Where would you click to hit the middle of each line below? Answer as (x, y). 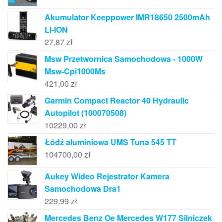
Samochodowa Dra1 (83, 189)
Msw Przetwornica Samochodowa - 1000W (124, 59)
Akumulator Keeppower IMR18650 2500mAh (127, 17)
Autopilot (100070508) (85, 113)
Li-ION (56, 30)
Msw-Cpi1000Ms (75, 71)
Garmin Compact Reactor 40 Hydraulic (117, 101)
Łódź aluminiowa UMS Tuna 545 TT (111, 142)
